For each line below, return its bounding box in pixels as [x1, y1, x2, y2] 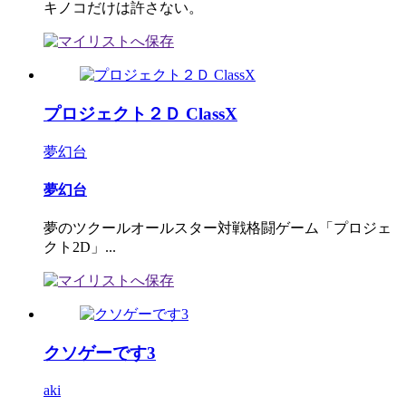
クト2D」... [43, 239, 116, 256]
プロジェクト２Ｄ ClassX [43, 104, 237, 123]
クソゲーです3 [43, 343, 156, 362]
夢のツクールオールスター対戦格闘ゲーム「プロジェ [43, 220, 391, 237]
